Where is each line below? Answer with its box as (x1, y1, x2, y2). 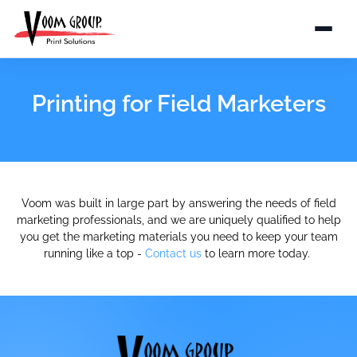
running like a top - (44, 246, 145, 260)
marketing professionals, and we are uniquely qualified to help (16, 213, 341, 226)
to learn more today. (202, 246, 313, 260)
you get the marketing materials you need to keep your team (19, 229, 338, 243)
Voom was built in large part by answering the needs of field (21, 196, 336, 210)
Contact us (145, 246, 202, 260)
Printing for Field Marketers (31, 90, 326, 117)
